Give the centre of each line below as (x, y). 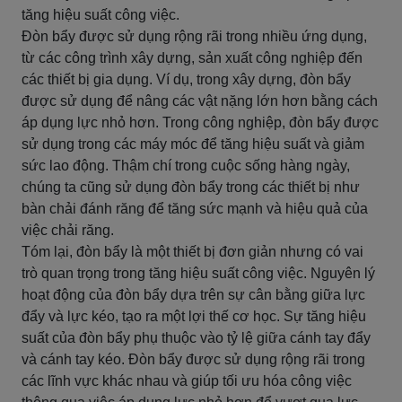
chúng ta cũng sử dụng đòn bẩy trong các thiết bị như (191, 187)
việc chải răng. (68, 230)
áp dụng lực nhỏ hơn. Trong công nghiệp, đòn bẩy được (200, 122)
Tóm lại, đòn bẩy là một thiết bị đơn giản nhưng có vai (192, 252)
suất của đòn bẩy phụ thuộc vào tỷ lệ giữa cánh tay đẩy (196, 338)
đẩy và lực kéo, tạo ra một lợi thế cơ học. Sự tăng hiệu (194, 316)
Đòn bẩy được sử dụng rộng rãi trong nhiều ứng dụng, (194, 36)
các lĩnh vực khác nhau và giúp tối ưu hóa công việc (187, 381)
